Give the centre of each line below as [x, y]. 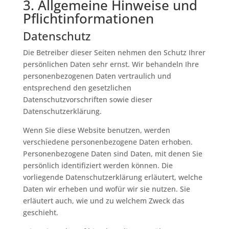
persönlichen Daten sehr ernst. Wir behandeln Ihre [111, 64]
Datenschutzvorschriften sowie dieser [87, 99]
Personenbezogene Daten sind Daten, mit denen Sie [112, 154]
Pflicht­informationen [88, 18]
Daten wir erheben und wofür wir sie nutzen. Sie [106, 189]
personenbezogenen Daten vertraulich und [97, 76]
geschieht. [40, 212]
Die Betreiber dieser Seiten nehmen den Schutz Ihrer [114, 52]
